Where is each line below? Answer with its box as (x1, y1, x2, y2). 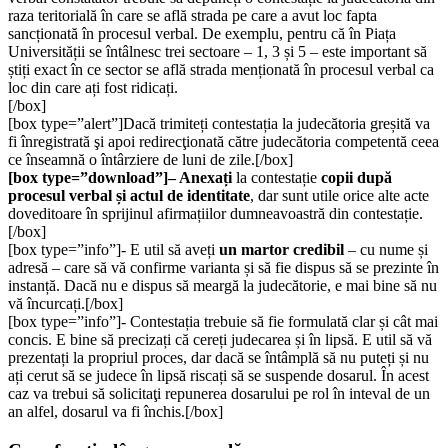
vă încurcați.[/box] (8, 294, 123, 312)
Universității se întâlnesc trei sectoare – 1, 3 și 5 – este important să (8, 42, 427, 60)
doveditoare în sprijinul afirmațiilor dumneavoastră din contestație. (8, 204, 423, 222)
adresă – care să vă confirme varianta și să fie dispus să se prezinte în (8, 258, 439, 276)
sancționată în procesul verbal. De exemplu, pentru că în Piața (8, 24, 396, 42)
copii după (317, 168, 392, 186)
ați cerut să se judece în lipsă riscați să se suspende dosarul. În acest (8, 366, 429, 384)
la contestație (236, 168, 317, 186)
